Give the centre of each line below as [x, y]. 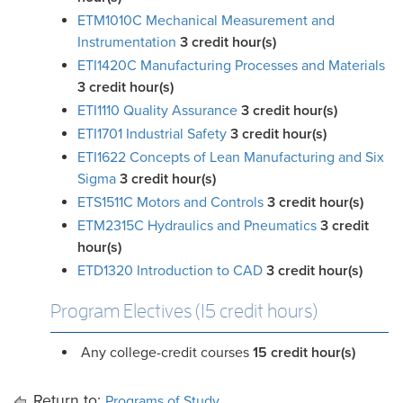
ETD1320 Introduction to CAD [170, 271]
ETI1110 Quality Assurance [157, 111]
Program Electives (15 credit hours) [184, 311]
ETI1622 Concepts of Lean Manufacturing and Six [231, 157]
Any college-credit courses [165, 353]
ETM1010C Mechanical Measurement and [206, 21]
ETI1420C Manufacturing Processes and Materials [231, 66]
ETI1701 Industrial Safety [152, 134]
